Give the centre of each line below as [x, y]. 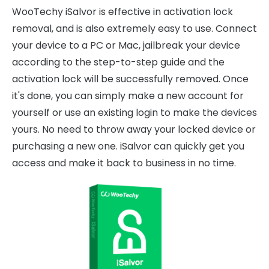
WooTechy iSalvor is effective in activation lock [122, 12]
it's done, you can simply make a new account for [128, 96]
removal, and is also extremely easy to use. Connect [134, 29]
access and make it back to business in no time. [124, 163]
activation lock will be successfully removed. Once [130, 79]
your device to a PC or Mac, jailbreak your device [126, 45]
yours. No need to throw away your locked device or [134, 129]
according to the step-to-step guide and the [118, 62]
